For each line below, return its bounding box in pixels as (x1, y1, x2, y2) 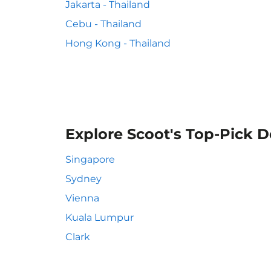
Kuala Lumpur (65, 212, 134, 223)
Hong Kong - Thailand (65, 38, 171, 49)
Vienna (65, 192, 99, 204)
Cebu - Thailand (65, 18, 142, 30)
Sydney (65, 173, 102, 184)
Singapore (65, 154, 115, 165)
